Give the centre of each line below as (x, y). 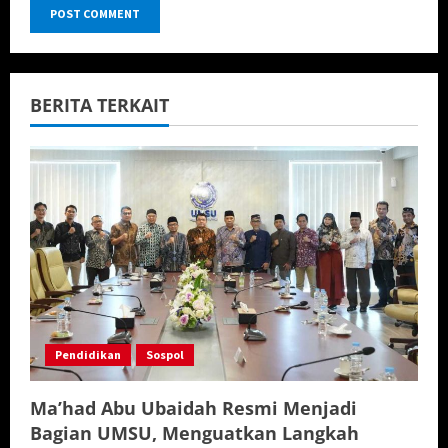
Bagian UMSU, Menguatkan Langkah (194, 432)
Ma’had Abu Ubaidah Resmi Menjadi (193, 407)
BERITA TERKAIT (99, 104)
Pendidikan (88, 354)
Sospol (165, 354)
